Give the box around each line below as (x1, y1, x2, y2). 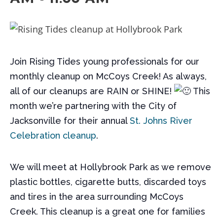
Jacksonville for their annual (10, 115, 130, 126)
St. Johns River (130, 115, 192, 126)
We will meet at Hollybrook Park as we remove (10, 162, 211, 172)
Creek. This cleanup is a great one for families (10, 206, 205, 217)
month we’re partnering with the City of (10, 101, 177, 111)
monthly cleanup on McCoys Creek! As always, (10, 71, 207, 81)
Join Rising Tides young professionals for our (10, 56, 199, 67)
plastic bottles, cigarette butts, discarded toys (10, 177, 206, 187)
